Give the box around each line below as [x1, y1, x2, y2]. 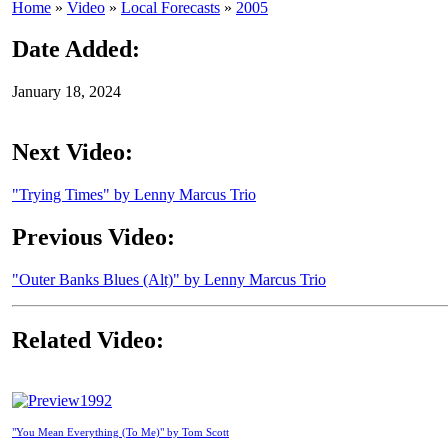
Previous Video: [12, 224, 175, 251]
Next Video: [12, 139, 133, 166]
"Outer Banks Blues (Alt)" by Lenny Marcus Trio [12, 271, 326, 288]
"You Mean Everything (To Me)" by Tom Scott [12, 425, 229, 438]
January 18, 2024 [12, 83, 121, 101]
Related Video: [12, 326, 164, 353]
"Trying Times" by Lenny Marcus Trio [12, 186, 256, 204]
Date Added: [12, 36, 140, 63]
